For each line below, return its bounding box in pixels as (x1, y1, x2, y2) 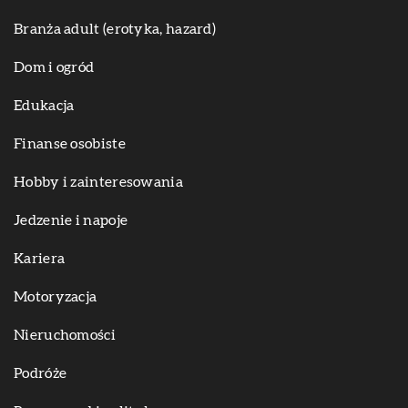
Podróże (14, 365, 67, 381)
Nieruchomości (14, 327, 116, 342)
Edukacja (14, 97, 75, 113)
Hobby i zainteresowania (14, 174, 183, 189)
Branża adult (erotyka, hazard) (14, 21, 216, 36)
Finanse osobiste (14, 136, 126, 151)
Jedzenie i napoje (14, 212, 128, 228)
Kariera (14, 250, 66, 266)
